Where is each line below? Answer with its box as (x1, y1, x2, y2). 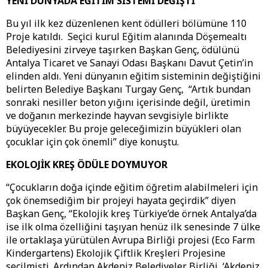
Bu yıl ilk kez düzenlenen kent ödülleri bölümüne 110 (6, 17, 246, 31)
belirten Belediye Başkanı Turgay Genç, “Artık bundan (6, 83, 251, 96)
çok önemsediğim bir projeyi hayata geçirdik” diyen (6, 194, 236, 208)
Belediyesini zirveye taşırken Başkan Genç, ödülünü (6, 43, 239, 57)
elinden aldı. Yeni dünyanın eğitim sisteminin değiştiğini (6, 69, 261, 83)
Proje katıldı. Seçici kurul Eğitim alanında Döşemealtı (6, 30, 247, 44)
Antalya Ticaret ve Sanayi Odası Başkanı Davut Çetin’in (6, 56, 253, 70)
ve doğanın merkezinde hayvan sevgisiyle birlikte (6, 109, 229, 123)
